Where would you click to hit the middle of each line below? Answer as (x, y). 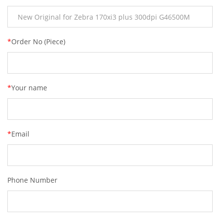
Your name (29, 88)
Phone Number (32, 180)
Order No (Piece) (38, 41)
